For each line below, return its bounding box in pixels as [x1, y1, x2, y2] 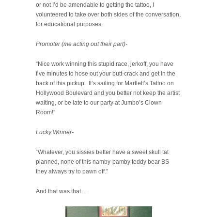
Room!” [36, 108, 55, 116]
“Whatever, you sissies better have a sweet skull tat [36, 148, 169, 155]
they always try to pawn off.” [36, 168, 108, 175]
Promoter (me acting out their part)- [36, 40, 127, 47]
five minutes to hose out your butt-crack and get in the [36, 70, 175, 77]
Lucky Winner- [36, 128, 74, 136]
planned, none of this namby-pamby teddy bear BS [36, 158, 169, 165]
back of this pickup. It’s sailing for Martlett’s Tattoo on [36, 79, 174, 87]
